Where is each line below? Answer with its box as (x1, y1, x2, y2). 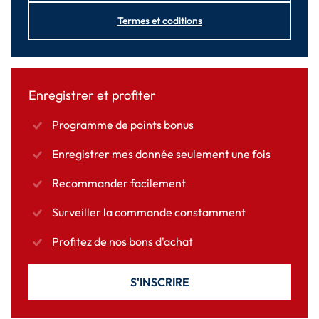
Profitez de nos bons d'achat (52, 234, 193, 249)
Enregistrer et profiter (28, 87, 156, 104)
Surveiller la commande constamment (52, 205, 246, 220)
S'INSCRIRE (130, 275, 189, 290)
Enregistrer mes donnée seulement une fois (52, 147, 271, 162)
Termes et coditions (117, 14, 202, 28)
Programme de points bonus (52, 117, 194, 132)
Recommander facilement (52, 176, 186, 191)
